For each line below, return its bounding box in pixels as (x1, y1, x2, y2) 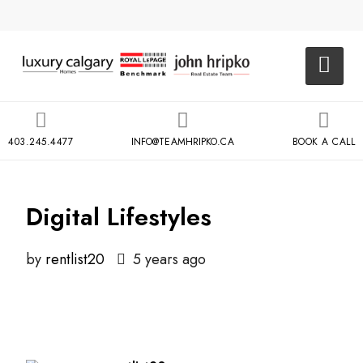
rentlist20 (45, 249, 105, 270)
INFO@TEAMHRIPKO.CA (130, 135, 234, 149)
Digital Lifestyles (26, 199, 211, 234)
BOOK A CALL (292, 135, 355, 149)
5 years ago (129, 249, 206, 270)
